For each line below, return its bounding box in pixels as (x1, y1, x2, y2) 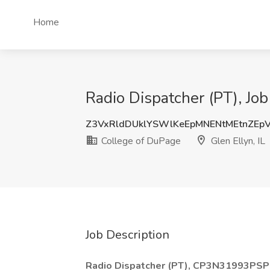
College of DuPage (99, 134, 181, 148)
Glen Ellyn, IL (209, 134, 265, 148)
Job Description (86, 227, 169, 243)
